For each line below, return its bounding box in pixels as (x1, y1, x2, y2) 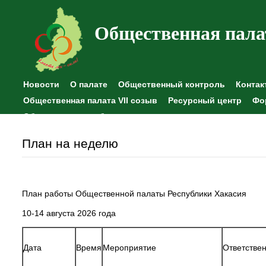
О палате (70, 80, 107, 89)
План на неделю (22, 137, 118, 150)
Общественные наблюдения (23, 112, 142, 121)
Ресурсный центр (168, 96, 242, 105)
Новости (23, 80, 59, 89)
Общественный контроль (118, 80, 225, 89)
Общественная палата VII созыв (23, 96, 157, 105)
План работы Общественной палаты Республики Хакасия (22, 189, 246, 199)
